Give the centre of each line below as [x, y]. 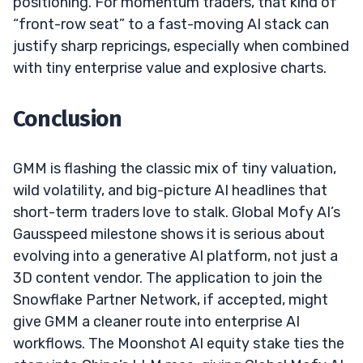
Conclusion [68, 118]
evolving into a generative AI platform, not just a [175, 256]
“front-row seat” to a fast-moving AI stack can [171, 24]
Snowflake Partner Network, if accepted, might [171, 299]
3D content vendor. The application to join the [168, 278]
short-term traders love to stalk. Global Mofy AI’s [177, 212]
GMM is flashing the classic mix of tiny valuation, [175, 168]
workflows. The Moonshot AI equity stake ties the [179, 343]
